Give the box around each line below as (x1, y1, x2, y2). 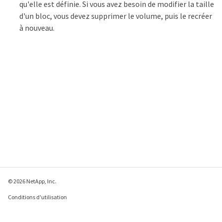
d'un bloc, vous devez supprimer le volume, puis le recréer (19, 10, 212, 21)
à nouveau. (19, 22, 55, 33)
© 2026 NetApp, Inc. (8, 177, 56, 185)
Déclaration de (8, 209, 46, 217)
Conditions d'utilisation (8, 193, 67, 201)
